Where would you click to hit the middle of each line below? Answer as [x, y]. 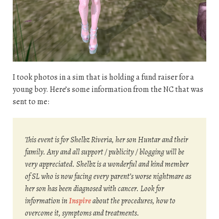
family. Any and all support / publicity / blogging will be [105, 152]
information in [47, 201]
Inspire [80, 201]
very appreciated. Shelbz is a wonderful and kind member [107, 164]
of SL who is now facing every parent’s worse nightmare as [108, 176]
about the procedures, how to [133, 201]
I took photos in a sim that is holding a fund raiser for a [103, 77]
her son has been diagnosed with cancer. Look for [95, 188]
